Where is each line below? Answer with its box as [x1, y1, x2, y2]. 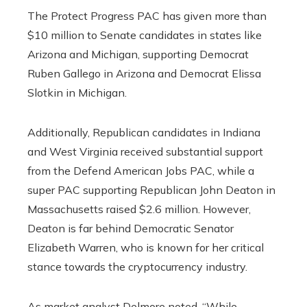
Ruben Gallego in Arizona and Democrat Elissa [27, 66, 261, 81]
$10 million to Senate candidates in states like [27, 28, 262, 42]
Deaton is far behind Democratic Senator [27, 221, 234, 236]
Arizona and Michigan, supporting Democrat [27, 47, 249, 62]
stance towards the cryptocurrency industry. [27, 260, 247, 274]
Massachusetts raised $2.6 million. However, [27, 202, 251, 217]
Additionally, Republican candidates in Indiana [27, 125, 260, 140]
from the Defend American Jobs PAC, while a [27, 164, 254, 178]
